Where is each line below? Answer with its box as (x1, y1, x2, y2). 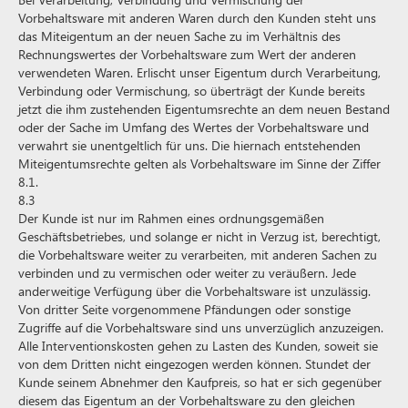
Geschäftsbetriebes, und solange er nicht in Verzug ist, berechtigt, (18, 228, 381, 245)
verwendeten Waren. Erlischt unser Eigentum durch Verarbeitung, (18, 64, 381, 81)
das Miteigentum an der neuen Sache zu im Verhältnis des (18, 27, 341, 45)
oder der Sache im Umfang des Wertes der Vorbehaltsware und (18, 118, 369, 136)
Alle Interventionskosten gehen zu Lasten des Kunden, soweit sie (18, 337, 378, 354)
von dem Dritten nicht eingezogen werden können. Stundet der (18, 355, 371, 372)
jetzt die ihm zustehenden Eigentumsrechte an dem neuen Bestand (18, 100, 390, 117)
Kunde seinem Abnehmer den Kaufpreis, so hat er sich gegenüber (18, 373, 382, 391)
